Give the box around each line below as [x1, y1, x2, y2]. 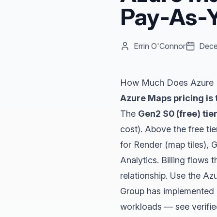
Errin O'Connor [134, 41, 186, 51]
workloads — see [120, 201, 192, 212]
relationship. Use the [120, 170, 203, 181]
